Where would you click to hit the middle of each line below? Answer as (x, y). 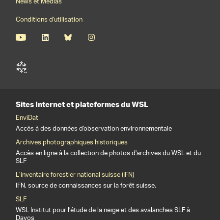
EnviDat (27, 118)
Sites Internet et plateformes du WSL (82, 104)
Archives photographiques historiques (72, 143)
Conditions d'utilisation (49, 20)
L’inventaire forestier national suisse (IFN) (75, 175)
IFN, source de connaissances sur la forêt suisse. (86, 186)
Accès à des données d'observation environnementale (94, 129)
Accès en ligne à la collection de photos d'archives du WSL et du (108, 153)
